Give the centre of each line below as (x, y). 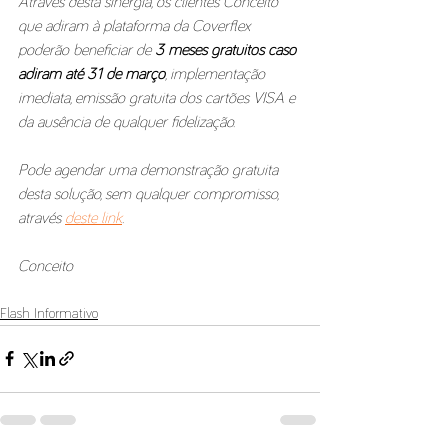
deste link (93, 217)
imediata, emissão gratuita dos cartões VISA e (158, 97)
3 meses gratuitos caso (227, 49)
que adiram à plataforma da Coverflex (136, 25)
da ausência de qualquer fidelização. (126, 121)
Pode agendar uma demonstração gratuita (150, 169)
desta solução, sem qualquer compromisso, (150, 193)
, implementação (217, 73)
